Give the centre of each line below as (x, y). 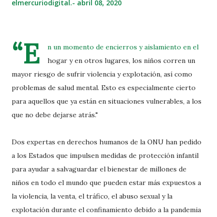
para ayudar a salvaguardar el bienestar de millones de (99, 169)
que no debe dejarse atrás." (55, 115)
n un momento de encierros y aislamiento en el (123, 47)
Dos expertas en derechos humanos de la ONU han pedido (107, 142)
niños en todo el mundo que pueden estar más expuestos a (106, 183)
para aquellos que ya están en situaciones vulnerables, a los (107, 101)
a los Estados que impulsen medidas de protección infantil (105, 155)
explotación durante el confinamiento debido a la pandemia (106, 210)
